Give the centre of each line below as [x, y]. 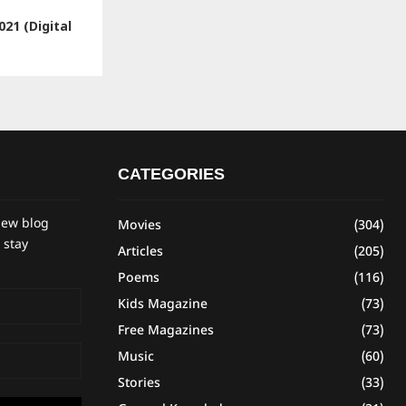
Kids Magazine [162, 304]
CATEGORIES [171, 174]
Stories [139, 383]
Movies [139, 226]
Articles [140, 252]
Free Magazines [165, 331]
